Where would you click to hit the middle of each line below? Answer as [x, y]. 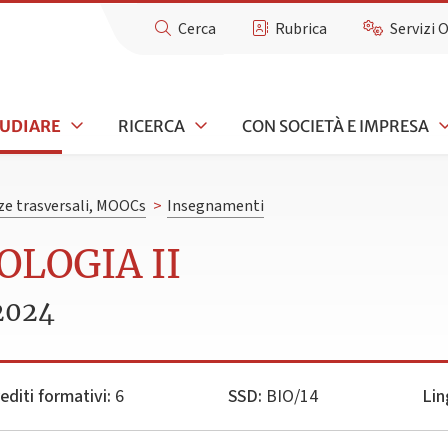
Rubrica [301, 29]
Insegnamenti [215, 206]
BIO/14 [289, 396]
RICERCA [151, 125]
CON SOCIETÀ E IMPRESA [335, 125]
